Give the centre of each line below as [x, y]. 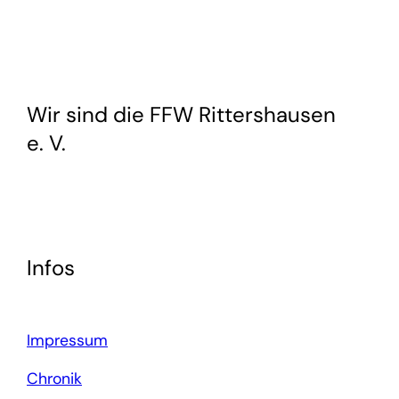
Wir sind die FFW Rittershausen [181, 114]
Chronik [54, 378]
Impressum [67, 340]
